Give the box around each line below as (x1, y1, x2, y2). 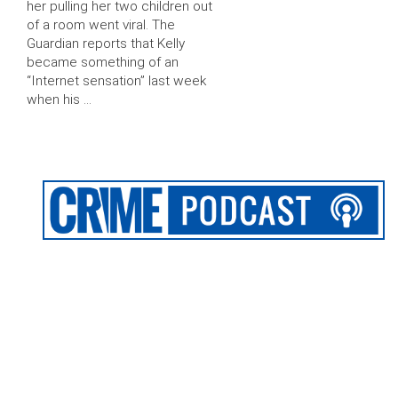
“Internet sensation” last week (27, 73, 206, 90)
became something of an (27, 54, 179, 71)
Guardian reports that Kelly (27, 36, 185, 52)
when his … (27, 92, 92, 108)
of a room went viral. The (27, 17, 175, 34)
